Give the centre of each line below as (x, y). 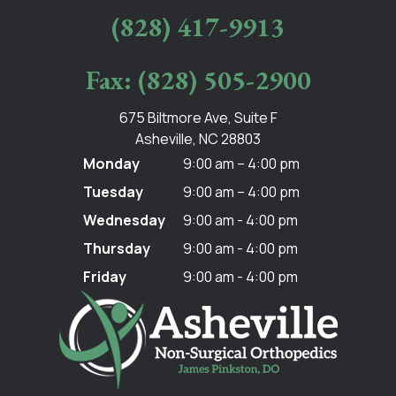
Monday (111, 164)
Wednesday (124, 220)
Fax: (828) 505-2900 (198, 80)
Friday (105, 277)
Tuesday (113, 192)
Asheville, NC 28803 (198, 139)
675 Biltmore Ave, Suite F (198, 118)
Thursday (117, 248)
